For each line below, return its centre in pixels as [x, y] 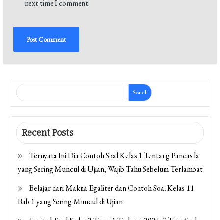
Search [140, 93]
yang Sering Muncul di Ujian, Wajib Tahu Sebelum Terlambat [110, 169]
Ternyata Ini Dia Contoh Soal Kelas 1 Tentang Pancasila [115, 155]
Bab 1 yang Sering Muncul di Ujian [70, 201]
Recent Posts [48, 132]
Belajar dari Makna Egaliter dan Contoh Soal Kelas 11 [112, 188]
